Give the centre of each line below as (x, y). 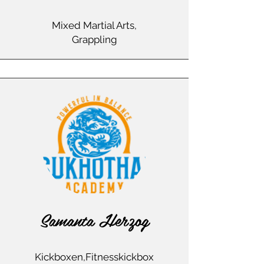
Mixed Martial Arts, (94, 25)
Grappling (94, 39)
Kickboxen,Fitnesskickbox (94, 257)
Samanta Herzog (94, 220)
